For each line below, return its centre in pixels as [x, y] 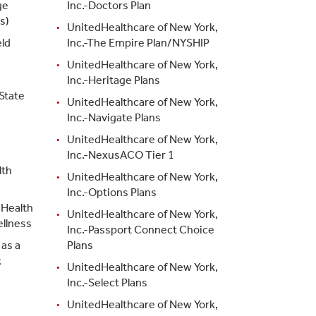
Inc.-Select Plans [108, 282]
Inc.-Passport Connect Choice [141, 229]
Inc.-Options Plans [112, 192]
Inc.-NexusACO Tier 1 [121, 154]
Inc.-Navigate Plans [114, 117]
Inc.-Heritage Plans [114, 80]
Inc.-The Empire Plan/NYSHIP [139, 42]
